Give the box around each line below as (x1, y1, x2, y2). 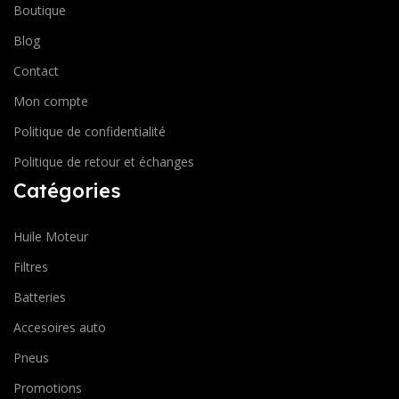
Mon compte (13, 93, 88, 110)
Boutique (13, 2, 66, 20)
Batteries (13, 289, 66, 306)
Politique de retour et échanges (13, 153, 194, 171)
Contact (13, 62, 59, 80)
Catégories (13, 178, 121, 204)
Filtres (13, 258, 48, 276)
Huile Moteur (13, 228, 88, 246)
